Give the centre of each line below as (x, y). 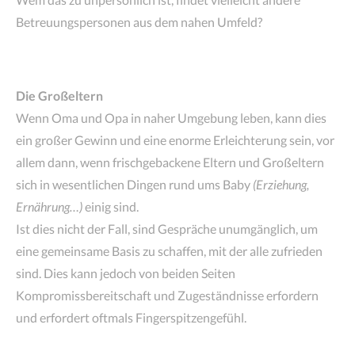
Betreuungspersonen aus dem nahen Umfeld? (139, 21)
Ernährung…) (49, 206)
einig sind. (111, 206)
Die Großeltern (59, 95)
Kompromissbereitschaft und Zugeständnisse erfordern (167, 295)
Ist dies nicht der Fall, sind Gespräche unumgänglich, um (167, 228)
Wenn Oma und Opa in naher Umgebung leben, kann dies (171, 117)
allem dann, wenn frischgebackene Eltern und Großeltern (170, 162)
